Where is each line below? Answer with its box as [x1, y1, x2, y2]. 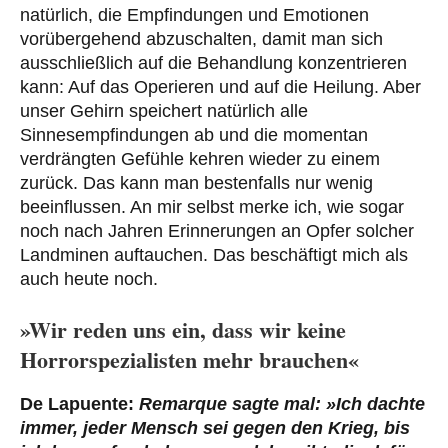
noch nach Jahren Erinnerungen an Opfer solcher [20, 221, 414, 242]
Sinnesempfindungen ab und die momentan [20, 125, 368, 146]
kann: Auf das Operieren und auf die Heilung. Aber [20, 77, 421, 98]
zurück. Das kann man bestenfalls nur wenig [20, 173, 373, 194]
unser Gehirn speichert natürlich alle [20, 101, 308, 122]
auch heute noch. [20, 269, 158, 290]
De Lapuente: [20, 393, 134, 414]
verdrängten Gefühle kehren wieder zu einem [20, 149, 380, 170]
